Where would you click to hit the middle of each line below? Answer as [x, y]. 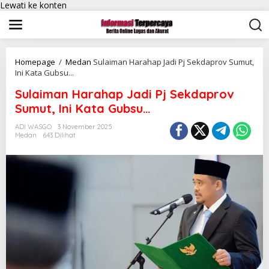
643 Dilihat [59, 135]
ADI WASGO [33, 127]
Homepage [35, 62]
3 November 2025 [85, 127]
